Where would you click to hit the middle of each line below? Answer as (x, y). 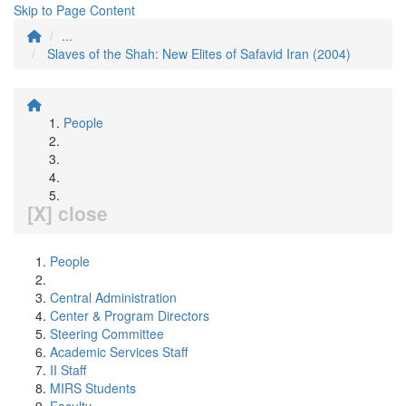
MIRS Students (93, 388)
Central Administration (113, 297)
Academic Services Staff (119, 352)
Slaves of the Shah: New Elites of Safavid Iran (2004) (199, 53)
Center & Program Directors (130, 315)
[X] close (68, 213)
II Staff (68, 370)
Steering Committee (107, 333)
